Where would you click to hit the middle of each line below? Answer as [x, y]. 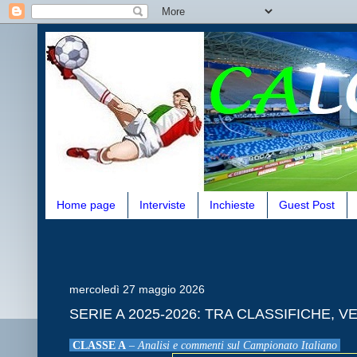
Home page [86, 205]
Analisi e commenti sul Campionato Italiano [239, 345]
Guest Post [307, 205]
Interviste [163, 205]
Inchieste [232, 205]
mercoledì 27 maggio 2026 [137, 289]
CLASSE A [98, 345]
